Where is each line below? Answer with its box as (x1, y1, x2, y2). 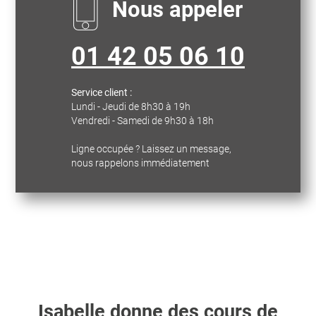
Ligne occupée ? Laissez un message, (71, 143, 231, 154)
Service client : (71, 87, 132, 98)
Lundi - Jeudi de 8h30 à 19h (71, 101, 190, 112)
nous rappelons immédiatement (71, 157, 209, 169)
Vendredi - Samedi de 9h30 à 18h (71, 115, 214, 126)
